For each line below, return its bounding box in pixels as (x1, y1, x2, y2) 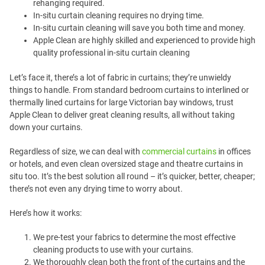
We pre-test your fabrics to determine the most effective (33, 232, 235, 242)
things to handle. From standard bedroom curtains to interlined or (9, 85, 249, 95)
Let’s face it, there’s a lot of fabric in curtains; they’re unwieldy (9, 73, 231, 82)
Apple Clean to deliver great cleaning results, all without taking (9, 110, 235, 119)
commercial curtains (142, 147, 216, 156)
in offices (216, 147, 251, 156)
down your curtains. (9, 122, 83, 132)
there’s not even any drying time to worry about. (9, 184, 183, 193)
